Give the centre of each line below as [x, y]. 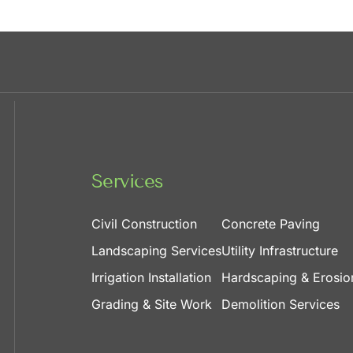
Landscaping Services [156, 251]
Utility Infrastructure [279, 251]
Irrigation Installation [151, 278]
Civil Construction [144, 224]
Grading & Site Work [151, 305]
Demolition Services [280, 305]
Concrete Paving [270, 224]
